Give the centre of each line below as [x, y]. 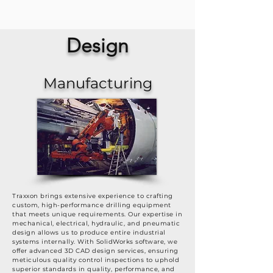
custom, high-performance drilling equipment [92, 205]
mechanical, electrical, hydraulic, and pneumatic [96, 223]
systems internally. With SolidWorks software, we [95, 242]
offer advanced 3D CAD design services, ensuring [95, 251]
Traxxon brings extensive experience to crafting [93, 196]
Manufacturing [98, 83]
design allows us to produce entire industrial [89, 232]
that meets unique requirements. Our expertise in [97, 214]
